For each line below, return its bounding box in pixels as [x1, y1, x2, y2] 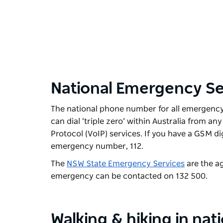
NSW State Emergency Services [67, 159, 185, 168]
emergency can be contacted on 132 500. [51, 172, 210, 180]
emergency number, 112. [51, 142, 145, 150]
